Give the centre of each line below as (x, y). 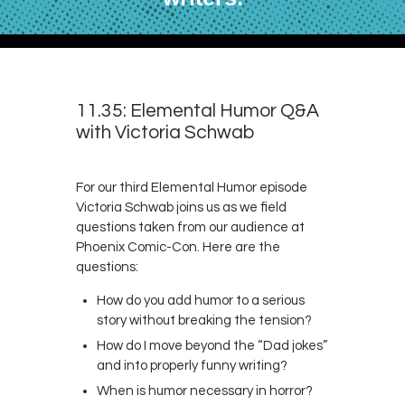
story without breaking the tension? (204, 320)
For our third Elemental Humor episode (192, 187)
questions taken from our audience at (190, 227)
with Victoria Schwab (165, 132)
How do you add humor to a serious (200, 300)
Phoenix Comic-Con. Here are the (178, 247)
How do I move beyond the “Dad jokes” (212, 345)
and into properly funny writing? (192, 365)
